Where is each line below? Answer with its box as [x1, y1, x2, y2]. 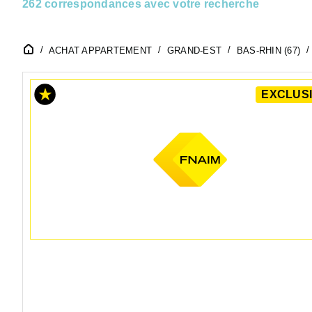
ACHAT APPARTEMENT [48, 45, 152, 56]
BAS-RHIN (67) [236, 45, 300, 56]
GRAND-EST [166, 45, 221, 56]
